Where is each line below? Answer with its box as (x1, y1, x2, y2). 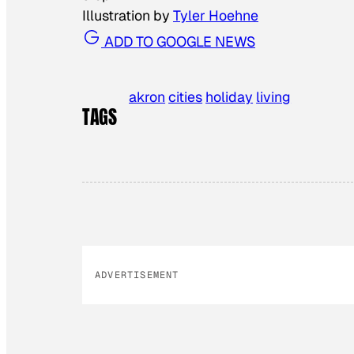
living (256, 88, 292, 107)
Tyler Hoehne (173, 6, 258, 25)
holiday (205, 88, 254, 107)
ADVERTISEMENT (95, 268, 179, 281)
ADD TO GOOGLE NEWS (101, 32, 255, 51)
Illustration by (82, 6, 173, 25)
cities (168, 88, 203, 107)
